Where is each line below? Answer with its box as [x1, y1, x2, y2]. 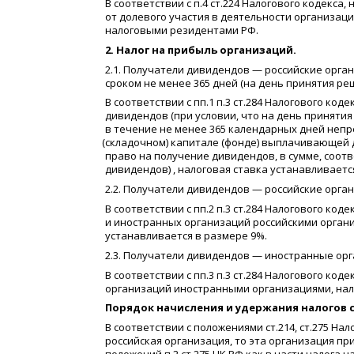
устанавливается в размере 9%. [105, 228, 267, 243]
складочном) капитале [105, 135, 220, 150]
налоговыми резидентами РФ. [105, 23, 258, 37]
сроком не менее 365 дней [105, 75, 238, 90]
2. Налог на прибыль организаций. [105, 42, 296, 57]
